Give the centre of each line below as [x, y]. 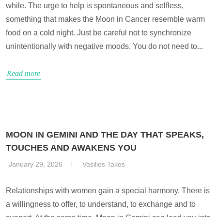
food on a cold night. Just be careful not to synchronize [99, 33]
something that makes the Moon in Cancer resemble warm [105, 19]
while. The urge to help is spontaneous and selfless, [95, 6]
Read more [23, 73]
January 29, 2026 [36, 164]
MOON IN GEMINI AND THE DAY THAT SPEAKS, [105, 135]
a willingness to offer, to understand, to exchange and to [101, 204]
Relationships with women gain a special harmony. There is [108, 191]
